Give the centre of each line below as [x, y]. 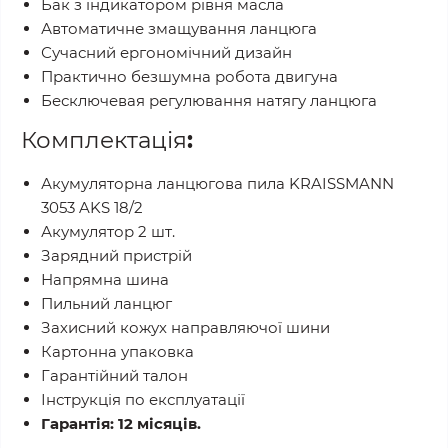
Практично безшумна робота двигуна [189, 76]
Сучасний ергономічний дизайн [166, 52]
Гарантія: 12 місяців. [121, 423]
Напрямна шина [105, 279]
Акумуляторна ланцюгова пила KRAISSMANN [217, 183]
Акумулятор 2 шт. [108, 231]
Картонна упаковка [117, 351]
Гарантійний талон [114, 375]
